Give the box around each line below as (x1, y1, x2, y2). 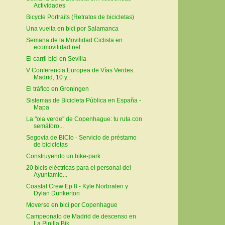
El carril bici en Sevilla (26, 55, 86, 63)
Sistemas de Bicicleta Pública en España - (26, 97, 141, 104)
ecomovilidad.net (33, 44, 80, 51)
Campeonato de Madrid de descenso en (26, 213, 136, 220)
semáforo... (33, 123, 64, 130)
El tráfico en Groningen (26, 85, 89, 93)
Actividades (33, 2, 65, 10)
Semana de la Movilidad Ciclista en (26, 37, 123, 44)
